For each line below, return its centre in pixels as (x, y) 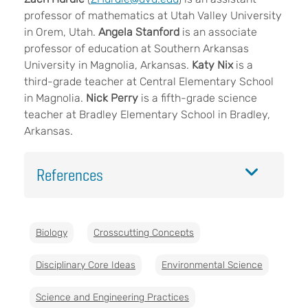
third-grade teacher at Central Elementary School (149, 81)
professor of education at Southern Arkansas (136, 48)
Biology (52, 232)
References (70, 175)
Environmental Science (212, 265)
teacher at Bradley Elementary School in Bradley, (147, 114)
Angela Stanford (139, 32)
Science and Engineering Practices (112, 297)
